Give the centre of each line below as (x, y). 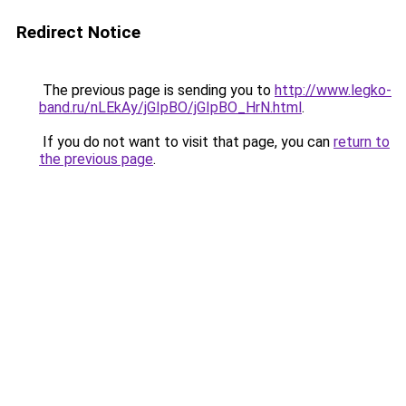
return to (362, 142)
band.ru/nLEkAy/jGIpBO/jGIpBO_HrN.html (170, 107)
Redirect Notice (78, 32)
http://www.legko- (333, 90)
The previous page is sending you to (157, 90)
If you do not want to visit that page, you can (186, 142)
